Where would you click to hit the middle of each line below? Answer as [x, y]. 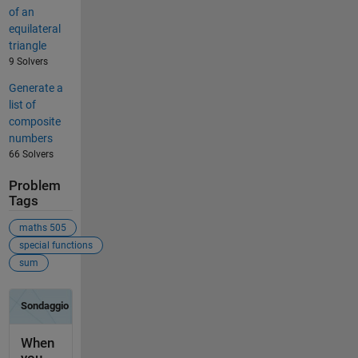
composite [34, 121]
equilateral [34, 28]
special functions [56, 246]
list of [22, 104]
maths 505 [42, 228]
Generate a [36, 88]
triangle [27, 45]
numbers [30, 138]
